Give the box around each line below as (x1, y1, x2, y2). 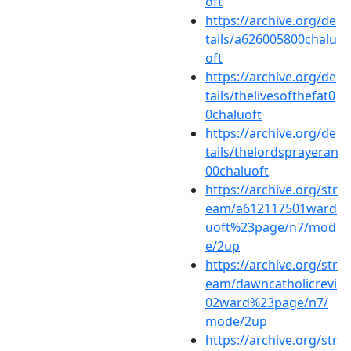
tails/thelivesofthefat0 (205, 86, 335, 104)
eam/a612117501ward (205, 199, 337, 217)
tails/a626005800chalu (205, 30, 337, 48)
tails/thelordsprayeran (205, 143, 338, 161)
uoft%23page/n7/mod (205, 218, 336, 236)
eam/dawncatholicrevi (205, 274, 337, 292)
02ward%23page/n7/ (205, 293, 328, 311)
